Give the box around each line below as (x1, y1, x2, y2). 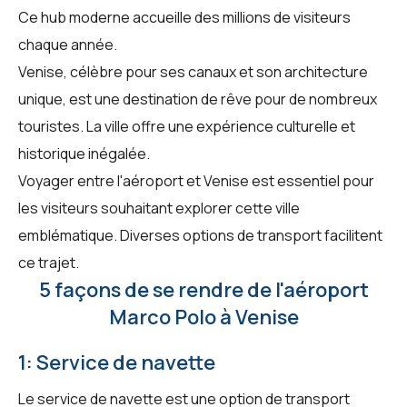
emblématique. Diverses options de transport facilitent (18, 224, 382, 245)
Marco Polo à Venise (108, 303, 299, 331)
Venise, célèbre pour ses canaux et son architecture (18, 61, 368, 82)
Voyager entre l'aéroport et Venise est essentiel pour (18, 170, 374, 191)
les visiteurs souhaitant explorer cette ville (18, 197, 300, 218)
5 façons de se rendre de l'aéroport (38, 275, 369, 303)
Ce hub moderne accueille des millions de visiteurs (18, 6, 351, 27)
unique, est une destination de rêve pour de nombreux (18, 88, 377, 109)
